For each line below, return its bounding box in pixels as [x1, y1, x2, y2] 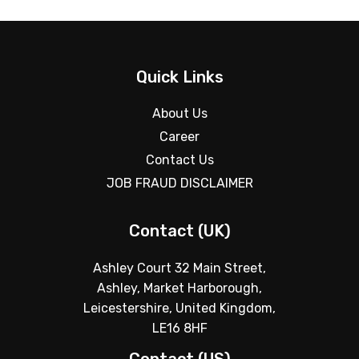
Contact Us [145, 152, 214, 167]
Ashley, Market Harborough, [97, 280, 262, 296]
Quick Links [135, 67, 224, 87]
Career [159, 129, 200, 144]
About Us [151, 106, 208, 121]
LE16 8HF [151, 321, 208, 336]
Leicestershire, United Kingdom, [83, 301, 276, 316]
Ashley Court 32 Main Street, [93, 260, 266, 276]
